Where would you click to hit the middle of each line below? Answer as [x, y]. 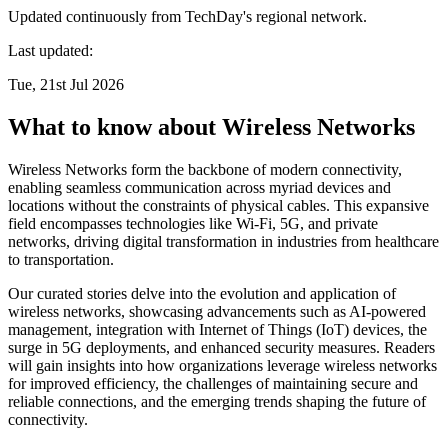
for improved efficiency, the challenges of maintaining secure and [213, 383]
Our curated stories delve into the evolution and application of [202, 293]
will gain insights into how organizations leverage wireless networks [222, 365]
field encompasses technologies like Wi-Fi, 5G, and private [193, 223]
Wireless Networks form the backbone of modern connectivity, [205, 169]
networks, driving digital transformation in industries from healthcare [223, 241]
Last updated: [50, 50]
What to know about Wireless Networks [211, 126]
